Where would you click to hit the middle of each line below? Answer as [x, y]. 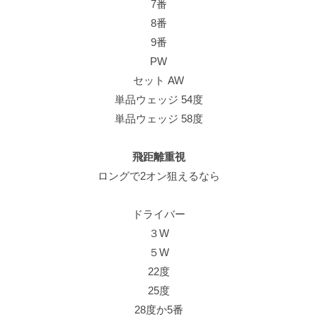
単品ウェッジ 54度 [158, 99]
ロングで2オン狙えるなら [158, 175]
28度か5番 [158, 309]
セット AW [158, 80]
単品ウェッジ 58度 [158, 118]
